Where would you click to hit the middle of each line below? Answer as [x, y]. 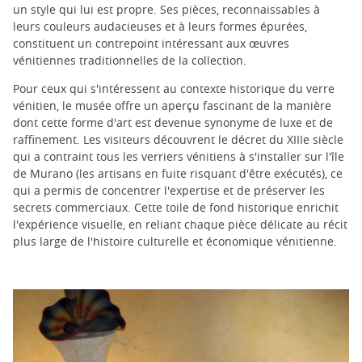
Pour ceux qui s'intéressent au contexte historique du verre [174, 88]
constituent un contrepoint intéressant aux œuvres [151, 43]
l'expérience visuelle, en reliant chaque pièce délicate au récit [180, 224]
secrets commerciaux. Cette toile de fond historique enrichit [176, 207]
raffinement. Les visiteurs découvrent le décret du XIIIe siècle [178, 139]
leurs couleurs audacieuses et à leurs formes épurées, [160, 26]
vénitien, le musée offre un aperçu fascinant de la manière [172, 105]
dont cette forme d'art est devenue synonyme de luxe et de [173, 122]
